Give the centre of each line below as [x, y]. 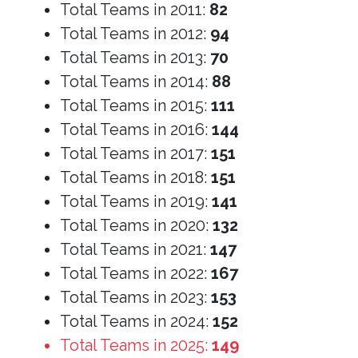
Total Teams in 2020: [136, 225]
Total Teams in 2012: [135, 33]
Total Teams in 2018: [135, 177]
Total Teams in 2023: [135, 297]
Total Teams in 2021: [135, 249]
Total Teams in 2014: [136, 81]
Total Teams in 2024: [136, 321]
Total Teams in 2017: [135, 153]
